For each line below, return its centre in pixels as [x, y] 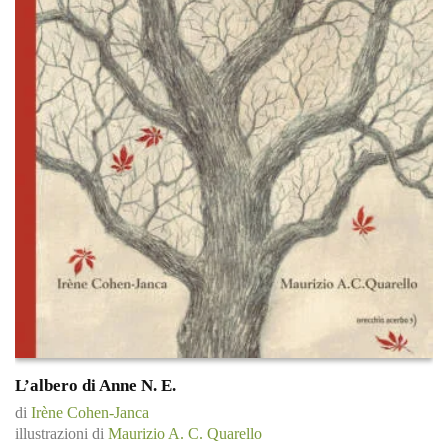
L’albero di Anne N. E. [95, 386]
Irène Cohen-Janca [90, 413]
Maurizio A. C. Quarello [185, 434]
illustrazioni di [61, 434]
